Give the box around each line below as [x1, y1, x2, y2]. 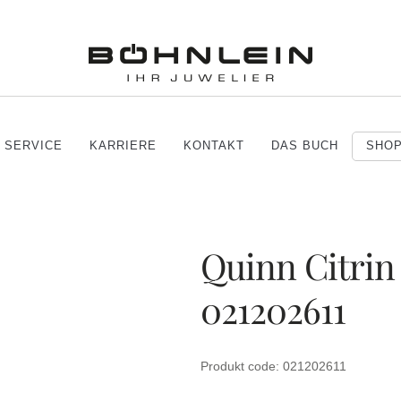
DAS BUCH [271, 139, 338, 152]
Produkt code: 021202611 [200, 358, 346, 373]
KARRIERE [90, 139, 157, 152]
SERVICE [4, 139, 63, 152]
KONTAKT [183, 139, 244, 152]
